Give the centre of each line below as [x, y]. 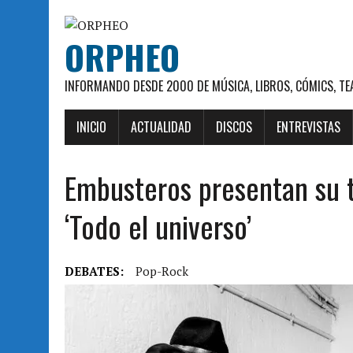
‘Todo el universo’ [158, 226]
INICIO [91, 127]
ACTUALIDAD [161, 127]
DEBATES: [94, 271]
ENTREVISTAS [308, 127]
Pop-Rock [162, 271]
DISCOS [234, 127]
